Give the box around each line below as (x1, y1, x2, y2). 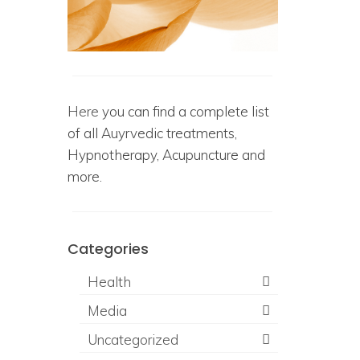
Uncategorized (87, 330, 178, 348)
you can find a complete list (98, 102, 269, 120)
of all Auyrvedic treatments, (67, 124, 237, 141)
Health (87, 272, 131, 290)
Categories (67, 238, 149, 259)
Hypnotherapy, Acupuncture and (67, 145, 265, 163)
